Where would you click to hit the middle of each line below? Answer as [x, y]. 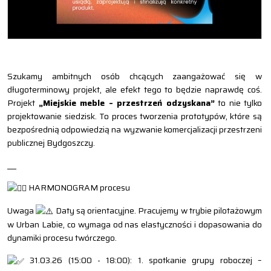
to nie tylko [238, 103]
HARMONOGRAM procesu [78, 187]
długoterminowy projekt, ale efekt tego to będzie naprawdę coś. [135, 89]
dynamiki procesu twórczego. [62, 238]
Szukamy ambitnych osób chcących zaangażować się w [135, 76]
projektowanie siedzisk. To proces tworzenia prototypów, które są [135, 116]
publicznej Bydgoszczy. [51, 142]
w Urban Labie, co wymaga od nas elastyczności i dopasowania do [135, 225]
